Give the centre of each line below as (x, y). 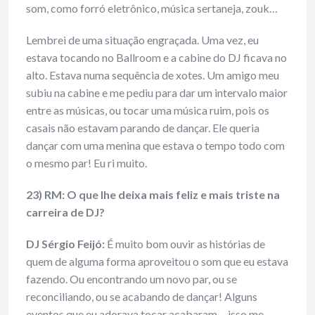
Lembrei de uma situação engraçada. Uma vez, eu (142, 40)
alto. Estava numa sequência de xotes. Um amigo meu (153, 75)
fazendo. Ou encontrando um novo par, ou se (131, 279)
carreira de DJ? (65, 212)
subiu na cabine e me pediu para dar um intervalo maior (157, 93)
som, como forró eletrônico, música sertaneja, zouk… (152, 8)
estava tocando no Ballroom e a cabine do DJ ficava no (156, 58)
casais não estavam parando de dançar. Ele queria (143, 128)
